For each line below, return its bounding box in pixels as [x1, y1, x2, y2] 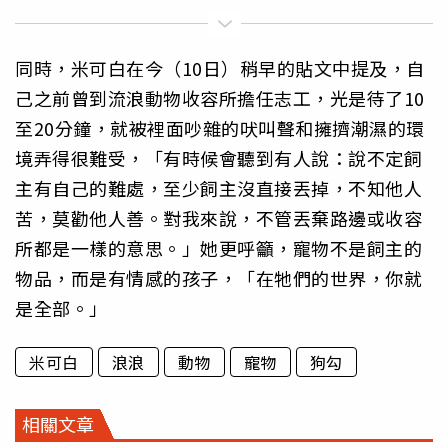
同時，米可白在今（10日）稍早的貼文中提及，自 [15, 55, 425, 82]
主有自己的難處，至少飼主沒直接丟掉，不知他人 [15, 175, 422, 202]
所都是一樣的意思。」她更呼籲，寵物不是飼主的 [15, 235, 422, 262]
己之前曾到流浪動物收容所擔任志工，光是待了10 [15, 85, 425, 112]
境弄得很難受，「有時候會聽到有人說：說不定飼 [15, 145, 422, 172]
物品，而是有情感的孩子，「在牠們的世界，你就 [15, 265, 422, 292]
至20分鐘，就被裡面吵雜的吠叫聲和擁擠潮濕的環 [15, 115, 425, 142]
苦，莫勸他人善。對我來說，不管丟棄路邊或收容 [15, 205, 422, 232]
